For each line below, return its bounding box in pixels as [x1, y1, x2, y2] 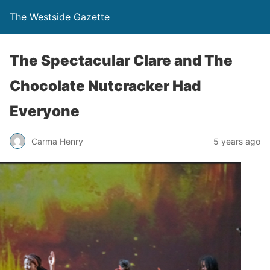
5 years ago [213, 136, 260, 146]
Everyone [10, 102, 80, 120]
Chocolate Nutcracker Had [10, 77, 201, 95]
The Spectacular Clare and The [10, 52, 233, 69]
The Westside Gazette [10, 11, 110, 23]
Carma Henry [31, 136, 83, 146]
